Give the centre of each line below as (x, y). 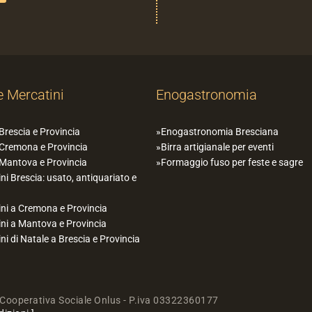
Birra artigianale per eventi (217, 147)
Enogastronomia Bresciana (220, 132)
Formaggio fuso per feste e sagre (232, 163)
